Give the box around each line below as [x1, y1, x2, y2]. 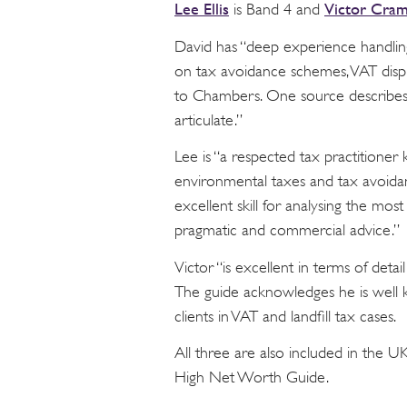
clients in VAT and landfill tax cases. [174, 306, 396, 325]
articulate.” [174, 110, 243, 129]
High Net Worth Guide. [174, 368, 329, 387]
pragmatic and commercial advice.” [174, 221, 400, 240]
